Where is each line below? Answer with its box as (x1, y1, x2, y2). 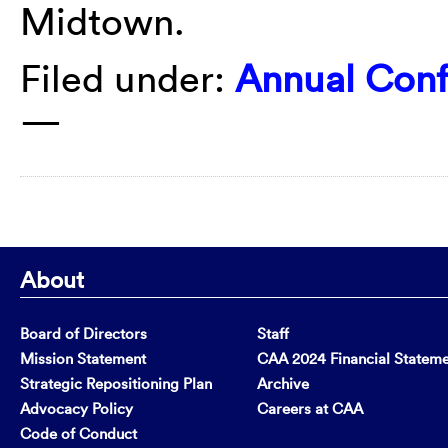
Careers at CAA (257, 398, 364, 418)
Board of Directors (20, 323, 147, 343)
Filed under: (20, 55, 235, 101)
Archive (257, 373, 310, 393)
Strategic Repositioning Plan (20, 373, 212, 393)
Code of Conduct (20, 423, 137, 443)
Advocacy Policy (20, 398, 133, 418)
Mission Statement (20, 348, 146, 368)
